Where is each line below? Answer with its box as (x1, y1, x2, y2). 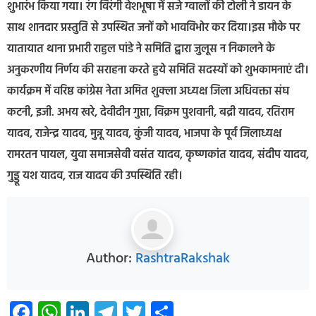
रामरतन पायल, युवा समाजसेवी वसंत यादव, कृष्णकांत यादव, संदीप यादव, (7, 145, 309, 164)
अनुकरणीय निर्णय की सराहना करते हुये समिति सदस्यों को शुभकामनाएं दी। (7, 61, 309, 80)
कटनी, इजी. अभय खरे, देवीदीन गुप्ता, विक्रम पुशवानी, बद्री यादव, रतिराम (7, 103, 294, 122)
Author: (86, 248, 135, 271)
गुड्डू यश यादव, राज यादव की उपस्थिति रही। (7, 166, 183, 186)
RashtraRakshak (135, 248, 230, 271)
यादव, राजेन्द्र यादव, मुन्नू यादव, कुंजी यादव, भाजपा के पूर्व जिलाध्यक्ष (7, 124, 281, 143)
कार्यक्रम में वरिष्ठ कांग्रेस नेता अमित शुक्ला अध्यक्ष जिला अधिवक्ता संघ (7, 82, 289, 101)
